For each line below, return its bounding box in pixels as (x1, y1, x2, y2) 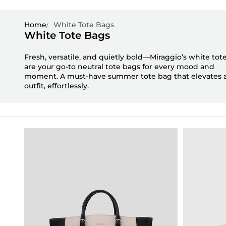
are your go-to (24, 62, 78, 71)
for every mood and (140, 62, 214, 71)
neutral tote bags (78, 62, 140, 71)
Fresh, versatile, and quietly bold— (24, 52, 150, 62)
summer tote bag (108, 71, 172, 81)
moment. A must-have (24, 71, 108, 81)
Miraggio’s (150, 52, 187, 62)
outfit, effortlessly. (24, 81, 89, 90)
